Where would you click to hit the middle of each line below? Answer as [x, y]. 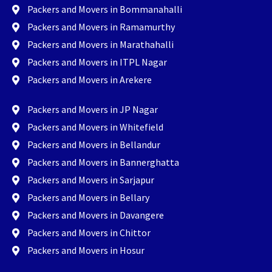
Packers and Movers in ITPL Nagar [97, 62]
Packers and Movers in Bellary [88, 198]
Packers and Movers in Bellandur [94, 145]
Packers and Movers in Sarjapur [91, 180]
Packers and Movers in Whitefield [95, 127]
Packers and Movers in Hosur [86, 250]
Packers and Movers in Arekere [90, 80]
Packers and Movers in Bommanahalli [105, 9]
